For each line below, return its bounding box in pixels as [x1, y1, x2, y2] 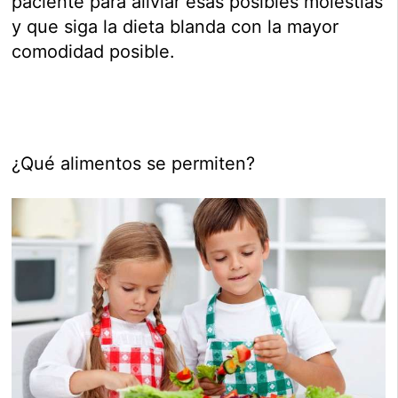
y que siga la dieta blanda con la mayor [12, 16, 339, 38]
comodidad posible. [12, 41, 176, 63]
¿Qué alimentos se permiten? [12, 153, 256, 175]
